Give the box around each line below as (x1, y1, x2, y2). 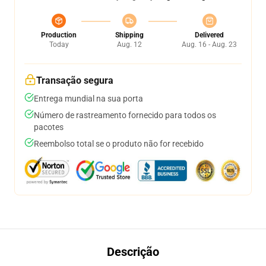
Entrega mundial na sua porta (34, 94, 143, 103)
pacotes (34, 122, 64, 132)
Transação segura (36, 75, 113, 86)
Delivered (195, 31, 224, 39)
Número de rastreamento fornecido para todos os (34, 110, 216, 120)
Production (41, 31, 77, 39)
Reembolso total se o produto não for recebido (34, 139, 204, 148)
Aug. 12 (116, 40, 142, 49)
